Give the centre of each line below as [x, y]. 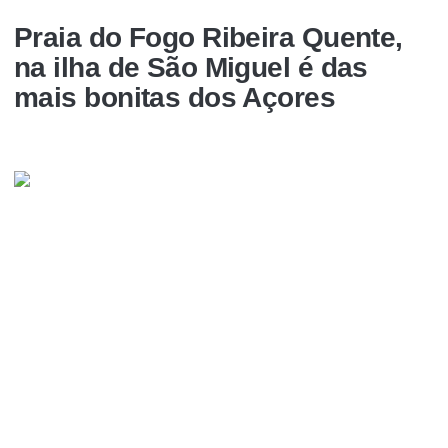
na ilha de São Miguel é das [191, 67]
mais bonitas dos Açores [175, 97]
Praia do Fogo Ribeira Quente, [208, 37]
